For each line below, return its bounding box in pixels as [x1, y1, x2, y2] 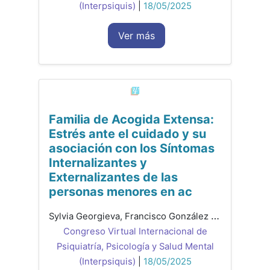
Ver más [118, 30, 155, 42]
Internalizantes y [49, 155, 147, 171]
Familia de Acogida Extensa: [49, 112, 214, 127]
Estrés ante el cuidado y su [49, 127, 206, 142]
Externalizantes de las [49, 170, 178, 185]
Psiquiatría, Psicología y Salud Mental [56, 241, 214, 253]
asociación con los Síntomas [49, 141, 215, 156]
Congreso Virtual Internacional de [63, 226, 207, 237]
